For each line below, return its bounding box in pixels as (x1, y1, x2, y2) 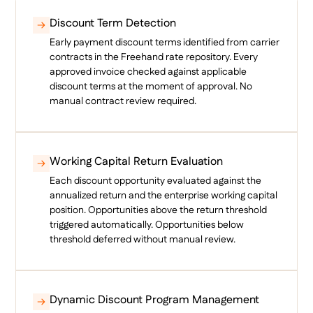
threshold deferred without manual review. (50, 232, 236, 247)
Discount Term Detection (50, 15, 177, 31)
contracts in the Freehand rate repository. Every (50, 50, 259, 64)
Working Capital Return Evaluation (50, 153, 224, 170)
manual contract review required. (50, 94, 197, 108)
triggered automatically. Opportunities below (50, 217, 245, 232)
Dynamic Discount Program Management (50, 291, 260, 308)
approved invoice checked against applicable (50, 64, 247, 79)
